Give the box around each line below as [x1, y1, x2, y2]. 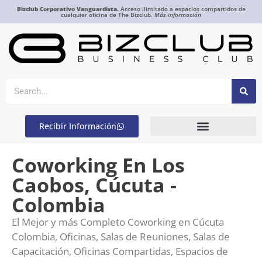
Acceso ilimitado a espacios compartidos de [118, 5, 246, 13]
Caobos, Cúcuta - [12, 171, 177, 198]
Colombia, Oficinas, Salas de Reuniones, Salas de [12, 229, 230, 243]
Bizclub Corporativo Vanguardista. [16, 5, 119, 13]
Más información [154, 11, 201, 19]
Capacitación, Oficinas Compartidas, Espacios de [12, 244, 228, 258]
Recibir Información [39, 120, 116, 132]
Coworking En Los [12, 151, 185, 178]
